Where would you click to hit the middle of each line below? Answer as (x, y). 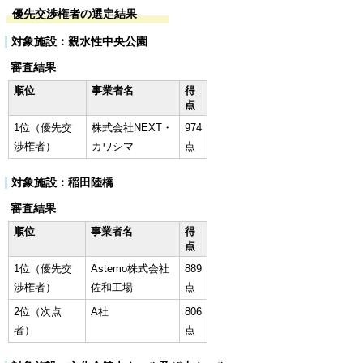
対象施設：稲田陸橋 (62, 182)
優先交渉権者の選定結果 (75, 14)
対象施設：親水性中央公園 (79, 41)
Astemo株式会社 (130, 268)
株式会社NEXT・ (132, 127)
